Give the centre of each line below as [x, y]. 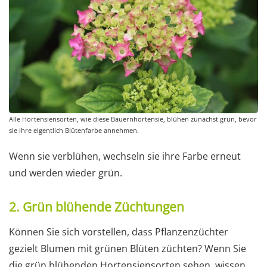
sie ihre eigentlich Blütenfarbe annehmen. [74, 130]
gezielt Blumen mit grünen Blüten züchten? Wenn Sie [128, 248]
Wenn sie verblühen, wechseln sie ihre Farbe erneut [125, 156]
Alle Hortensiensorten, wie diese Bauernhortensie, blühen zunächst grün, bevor [133, 119]
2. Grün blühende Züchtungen [97, 207]
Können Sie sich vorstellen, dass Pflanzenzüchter [119, 232]
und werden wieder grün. [66, 173]
